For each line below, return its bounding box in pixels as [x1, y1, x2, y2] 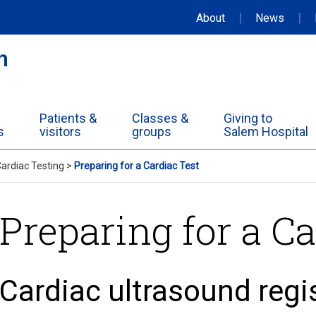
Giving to [224, 111, 272, 126]
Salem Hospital [224, 124, 308, 139]
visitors [39, 124, 81, 139]
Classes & [132, 111, 188, 126]
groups [132, 124, 171, 139]
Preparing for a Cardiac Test [74, 160, 199, 171]
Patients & [39, 111, 97, 126]
